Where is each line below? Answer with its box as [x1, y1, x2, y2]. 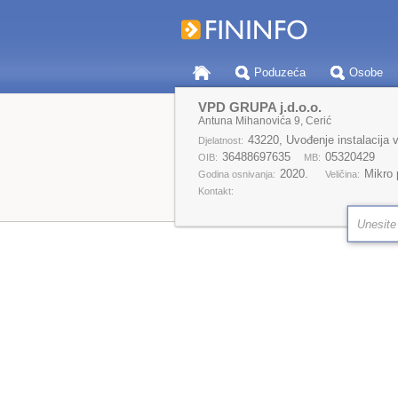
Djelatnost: [197, 135, 243, 146]
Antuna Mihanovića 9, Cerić [197, 115, 331, 127]
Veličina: [324, 169, 360, 179]
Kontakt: [197, 186, 234, 196]
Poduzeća [253, 66, 306, 79]
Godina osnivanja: [197, 169, 275, 179]
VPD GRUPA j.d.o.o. [197, 99, 322, 115]
